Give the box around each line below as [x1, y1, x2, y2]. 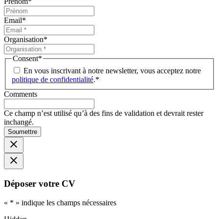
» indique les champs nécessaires [14, 198, 116, 207]
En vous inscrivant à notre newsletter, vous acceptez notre [23, 66, 201, 75]
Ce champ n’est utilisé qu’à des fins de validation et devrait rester [4, 109, 203, 118]
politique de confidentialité [12, 75, 93, 84]
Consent [13, 54, 38, 63]
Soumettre [8, 128, 37, 136]
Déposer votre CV [4, 178, 75, 189]
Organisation [4, 35, 44, 44]
